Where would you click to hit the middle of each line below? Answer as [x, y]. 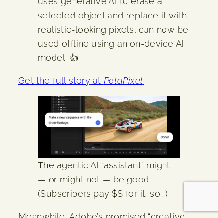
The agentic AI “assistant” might [104, 165]
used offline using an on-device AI [111, 43]
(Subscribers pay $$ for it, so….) [103, 194]
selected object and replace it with [112, 15]
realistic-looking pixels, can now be [113, 29]
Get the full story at [61, 80]
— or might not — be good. [94, 180]
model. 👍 [58, 57]
